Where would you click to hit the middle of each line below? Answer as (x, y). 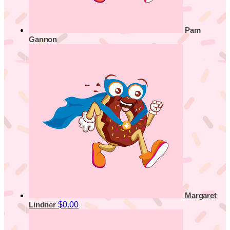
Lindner (43, 205)
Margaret (201, 195)
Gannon (43, 39)
